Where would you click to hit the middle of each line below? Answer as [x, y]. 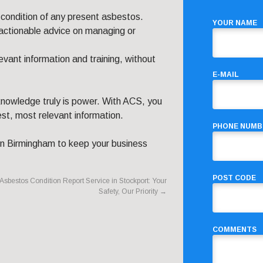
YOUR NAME [235, 23]
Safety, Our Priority [129, 192]
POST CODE [234, 178]
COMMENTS [235, 230]
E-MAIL [226, 75]
